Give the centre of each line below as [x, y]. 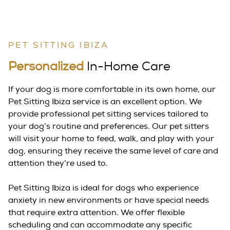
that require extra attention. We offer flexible [97, 213]
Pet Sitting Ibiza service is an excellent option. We [105, 102]
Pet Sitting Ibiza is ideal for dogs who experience [103, 188]
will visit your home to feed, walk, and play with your [111, 139]
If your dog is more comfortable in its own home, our [112, 90]
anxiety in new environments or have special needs [109, 200]
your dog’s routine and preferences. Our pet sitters [109, 127]
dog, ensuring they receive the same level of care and [113, 151]
